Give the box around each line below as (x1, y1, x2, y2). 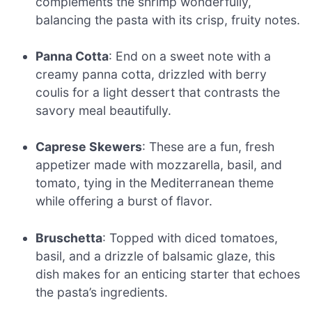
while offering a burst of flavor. (36, 194, 213, 209)
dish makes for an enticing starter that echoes (36, 266, 301, 281)
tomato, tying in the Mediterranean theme (36, 175, 274, 191)
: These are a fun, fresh (142, 139, 275, 155)
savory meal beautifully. (36, 103, 172, 118)
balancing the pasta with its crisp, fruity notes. (36, 12, 301, 27)
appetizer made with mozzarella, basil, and (36, 157, 283, 173)
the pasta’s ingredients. (36, 284, 169, 299)
